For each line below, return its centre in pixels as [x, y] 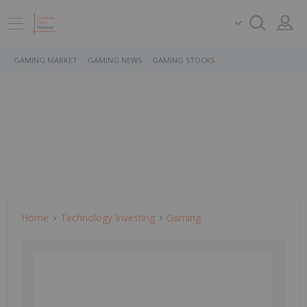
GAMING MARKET [46, 60]
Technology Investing [108, 218]
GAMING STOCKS [183, 60]
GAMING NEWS [115, 60]
